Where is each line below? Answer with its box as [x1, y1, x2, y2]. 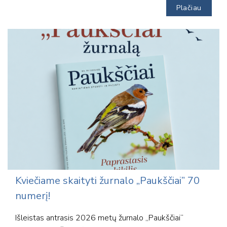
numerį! [15, 189, 50, 203]
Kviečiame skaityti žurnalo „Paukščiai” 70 [15, 174, 200, 188]
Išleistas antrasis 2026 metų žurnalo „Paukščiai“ [15, 212, 183, 224]
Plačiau [176, 3, 202, 13]
